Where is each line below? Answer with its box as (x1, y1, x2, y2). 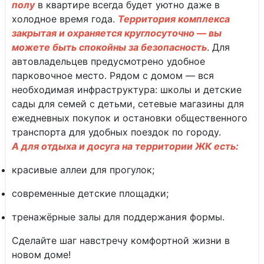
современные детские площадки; (12, 187, 169, 199)
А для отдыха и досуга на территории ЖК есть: (12, 140, 239, 152)
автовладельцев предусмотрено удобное (12, 55, 205, 67)
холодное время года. (12, 13, 118, 25)
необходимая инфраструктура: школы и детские (12, 84, 242, 95)
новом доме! (12, 249, 71, 260)
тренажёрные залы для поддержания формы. (12, 211, 225, 223)
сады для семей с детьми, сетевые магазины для (12, 98, 244, 110)
